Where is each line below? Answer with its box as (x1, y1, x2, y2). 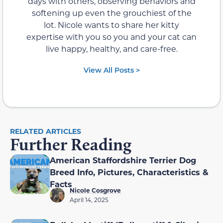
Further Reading (10, 133, 131, 155)
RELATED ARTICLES (10, 126, 81, 136)
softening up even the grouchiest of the (31, 7, 192, 18)
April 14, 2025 (70, 195, 109, 204)
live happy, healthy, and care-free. (45, 43, 178, 54)
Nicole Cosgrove (70, 186, 121, 194)
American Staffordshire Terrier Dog (50, 154, 196, 165)
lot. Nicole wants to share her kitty (44, 19, 179, 30)
